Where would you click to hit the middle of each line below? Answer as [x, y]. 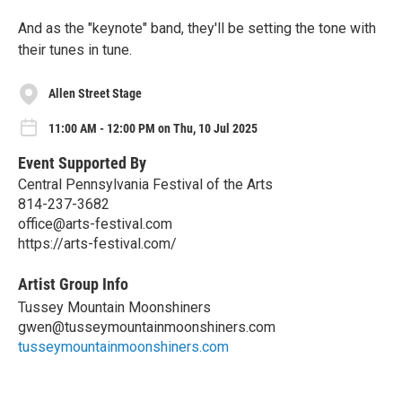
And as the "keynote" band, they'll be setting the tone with [197, 28]
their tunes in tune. [75, 49]
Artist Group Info [73, 284]
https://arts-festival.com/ [97, 244]
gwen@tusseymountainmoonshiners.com [147, 328]
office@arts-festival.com [95, 224]
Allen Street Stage [95, 94]
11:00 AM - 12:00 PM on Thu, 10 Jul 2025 [153, 129]
